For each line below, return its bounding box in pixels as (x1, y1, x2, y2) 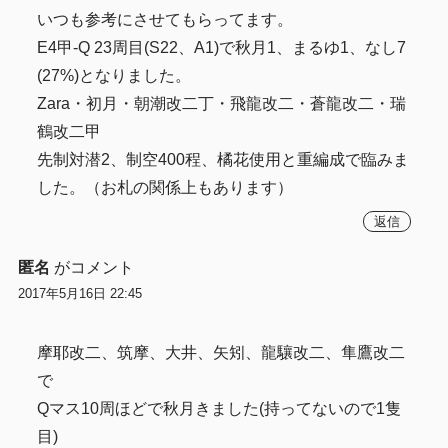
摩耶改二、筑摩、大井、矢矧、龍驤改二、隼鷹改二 (37, 344, 406, 362)
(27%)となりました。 (37, 66, 192, 84)
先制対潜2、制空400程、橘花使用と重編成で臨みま (37, 150, 410, 168)
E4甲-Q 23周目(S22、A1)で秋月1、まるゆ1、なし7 (37, 38, 407, 56)
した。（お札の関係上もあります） (37, 178, 294, 196)
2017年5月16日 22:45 (17, 286, 142, 302)
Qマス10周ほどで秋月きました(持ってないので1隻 (37, 400, 402, 418)
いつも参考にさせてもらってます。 (37, 10, 294, 28)
